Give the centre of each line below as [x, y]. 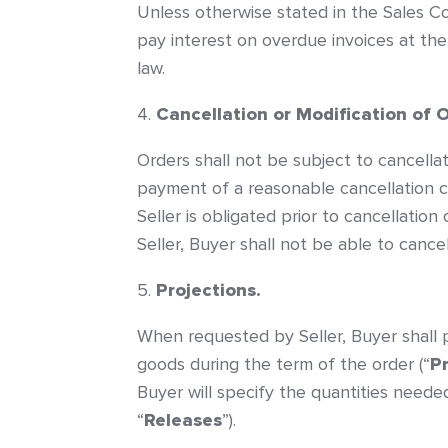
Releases [183, 420]
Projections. [208, 290]
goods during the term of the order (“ [283, 364]
